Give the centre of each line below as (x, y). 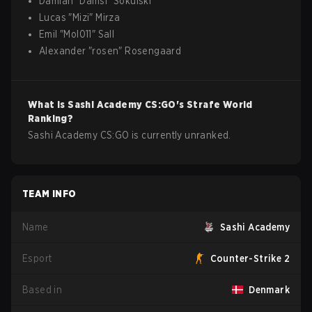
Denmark (269, 290)
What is (48, 104)
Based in (42, 290)
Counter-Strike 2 (250, 258)
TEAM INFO (49, 194)
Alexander (63, 51)
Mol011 (78, 34)
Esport (37, 258)
